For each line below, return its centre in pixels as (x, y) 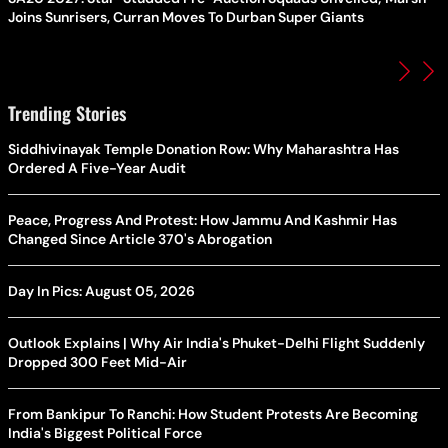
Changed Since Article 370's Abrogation (140, 238)
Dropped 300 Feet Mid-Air (97, 361)
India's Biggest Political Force (105, 432)
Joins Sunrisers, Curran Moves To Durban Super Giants (186, 16)
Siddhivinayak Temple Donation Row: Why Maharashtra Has (203, 148)
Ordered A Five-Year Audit (97, 167)
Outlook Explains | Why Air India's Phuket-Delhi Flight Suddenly (216, 342)
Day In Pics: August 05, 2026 (101, 290)
